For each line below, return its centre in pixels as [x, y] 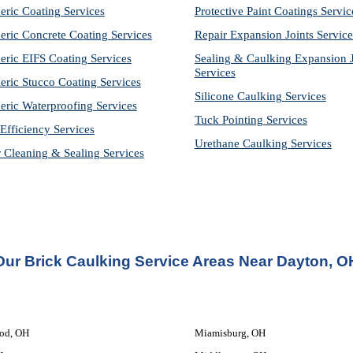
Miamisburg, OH [230, 333]
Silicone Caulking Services [260, 96]
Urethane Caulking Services [263, 143]
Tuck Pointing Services [251, 120]
